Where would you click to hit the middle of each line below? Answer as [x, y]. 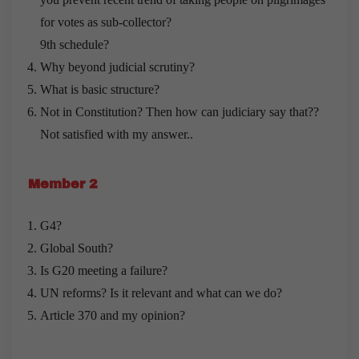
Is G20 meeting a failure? [104, 270]
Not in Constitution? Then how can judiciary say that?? [179, 111]
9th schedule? [75, 44]
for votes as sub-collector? [106, 22]
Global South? [77, 248]
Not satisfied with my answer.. [117, 134]
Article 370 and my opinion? [113, 315]
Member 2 [63, 184]
